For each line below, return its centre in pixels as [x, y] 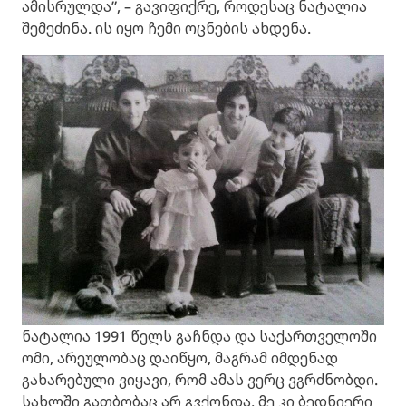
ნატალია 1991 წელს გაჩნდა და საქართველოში [199, 337]
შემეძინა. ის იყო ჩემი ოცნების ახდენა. [166, 28]
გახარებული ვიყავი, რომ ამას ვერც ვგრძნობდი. [200, 380]
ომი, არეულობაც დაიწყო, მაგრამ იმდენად [180, 358]
